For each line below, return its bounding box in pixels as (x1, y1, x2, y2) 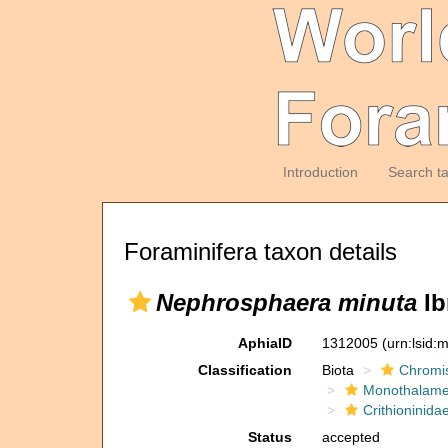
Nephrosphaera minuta (156, 289, 417, 316)
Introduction (282, 164, 358, 180)
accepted (321, 429, 380, 445)
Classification (197, 362, 292, 378)
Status (247, 429, 292, 445)
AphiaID (237, 335, 292, 351)
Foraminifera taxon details (124, 238, 397, 265)
